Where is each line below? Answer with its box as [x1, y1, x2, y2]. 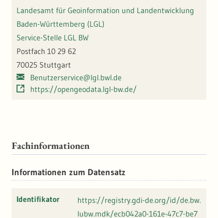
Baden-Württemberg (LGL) [17, 19, 105, 29]
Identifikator [17, 194, 59, 204]
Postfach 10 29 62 [17, 46, 76, 56]
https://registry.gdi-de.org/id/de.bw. [77, 195, 201, 205]
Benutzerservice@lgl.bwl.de [30, 73, 122, 83]
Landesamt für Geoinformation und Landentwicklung [17, 5, 194, 16]
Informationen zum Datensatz [12, 167, 126, 178]
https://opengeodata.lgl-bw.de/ [30, 84, 137, 94]
